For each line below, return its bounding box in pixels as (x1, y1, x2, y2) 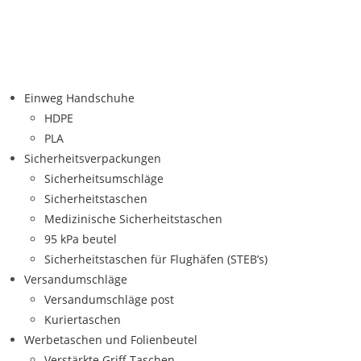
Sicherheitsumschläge (44, 171, 164, 187)
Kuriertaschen (44, 312, 121, 328)
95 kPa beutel (44, 231, 117, 247)
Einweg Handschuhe (24, 90, 135, 106)
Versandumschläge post (44, 292, 174, 308)
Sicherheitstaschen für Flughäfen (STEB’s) (44, 251, 268, 268)
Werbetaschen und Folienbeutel (24, 332, 197, 348)
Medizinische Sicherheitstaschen (44, 211, 222, 227)
